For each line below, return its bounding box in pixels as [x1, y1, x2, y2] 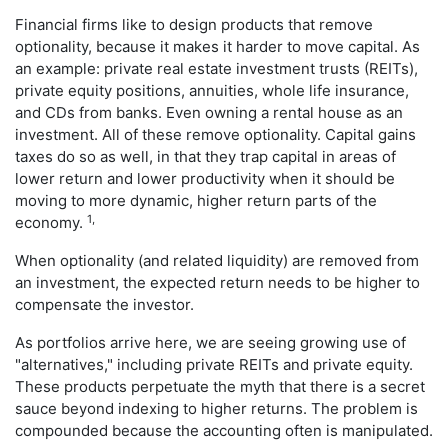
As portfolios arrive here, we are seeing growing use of [15, 333, 406, 353]
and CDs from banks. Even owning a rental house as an [15, 103, 403, 123]
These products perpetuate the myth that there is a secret [15, 377, 425, 397]
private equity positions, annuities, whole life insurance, [15, 81, 409, 101]
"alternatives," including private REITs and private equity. [15, 355, 413, 375]
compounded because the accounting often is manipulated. [15, 421, 433, 441]
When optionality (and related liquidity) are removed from [15, 251, 419, 271]
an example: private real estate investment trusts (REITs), [15, 59, 418, 79]
